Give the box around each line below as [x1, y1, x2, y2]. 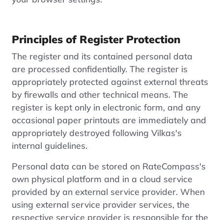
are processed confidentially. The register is [12, 63, 188, 74]
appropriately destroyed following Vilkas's [12, 127, 182, 138]
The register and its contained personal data [12, 50, 192, 61]
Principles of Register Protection [12, 32, 181, 46]
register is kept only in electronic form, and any [12, 101, 200, 112]
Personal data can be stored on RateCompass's [12, 160, 206, 171]
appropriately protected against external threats [12, 76, 208, 87]
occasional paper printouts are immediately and [12, 114, 206, 125]
